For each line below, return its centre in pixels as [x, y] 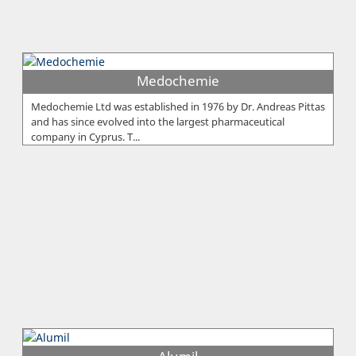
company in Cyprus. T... [85, 136]
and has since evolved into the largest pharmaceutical [158, 121]
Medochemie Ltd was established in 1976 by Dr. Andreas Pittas [178, 106]
